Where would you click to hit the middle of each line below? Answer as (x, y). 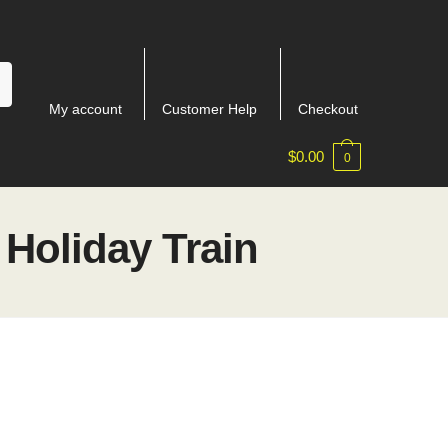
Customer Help (210, 109)
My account (85, 109)
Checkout (327, 109)
